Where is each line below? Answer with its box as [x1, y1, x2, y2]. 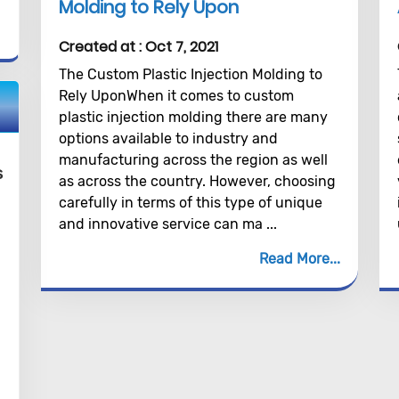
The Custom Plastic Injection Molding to [58, 66, 322, 83]
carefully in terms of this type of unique [58, 194, 322, 211]
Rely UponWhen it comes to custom [58, 87, 294, 104]
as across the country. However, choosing [58, 173, 336, 190]
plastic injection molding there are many [58, 109, 328, 126]
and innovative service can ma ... [58, 216, 277, 232]
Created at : [58, 37, 145, 57]
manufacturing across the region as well [58, 151, 328, 168]
